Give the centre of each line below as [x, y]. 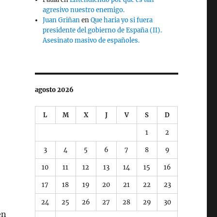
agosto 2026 [54, 90]
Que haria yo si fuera [122, 20]
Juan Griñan [62, 20]
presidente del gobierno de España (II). [102, 30]
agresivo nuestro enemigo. [84, 10]
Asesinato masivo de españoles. [91, 40]
